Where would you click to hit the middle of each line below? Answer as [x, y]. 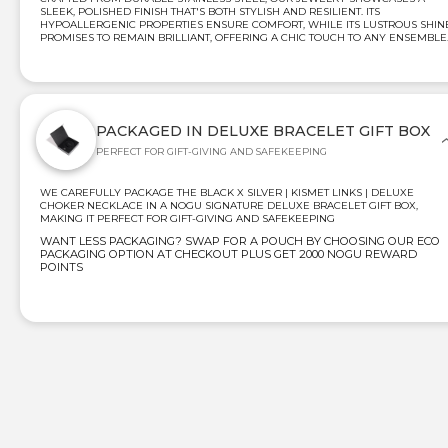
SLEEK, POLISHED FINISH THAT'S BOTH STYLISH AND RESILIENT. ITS [210, 11]
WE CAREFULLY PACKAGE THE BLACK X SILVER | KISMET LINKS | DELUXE [227, 192]
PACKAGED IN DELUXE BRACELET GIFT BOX [263, 130]
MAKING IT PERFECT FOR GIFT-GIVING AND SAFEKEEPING [187, 218]
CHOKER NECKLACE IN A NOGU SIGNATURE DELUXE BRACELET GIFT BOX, [229, 205]
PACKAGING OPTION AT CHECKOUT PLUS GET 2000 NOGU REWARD [228, 253]
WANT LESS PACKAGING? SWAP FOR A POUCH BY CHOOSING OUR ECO [240, 240]
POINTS [61, 266]
